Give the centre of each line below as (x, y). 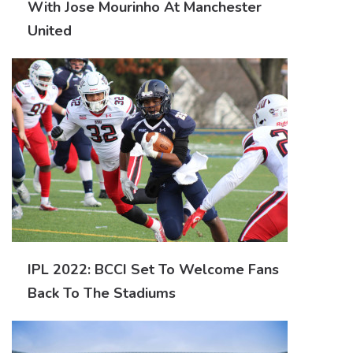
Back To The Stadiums (102, 293)
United (50, 30)
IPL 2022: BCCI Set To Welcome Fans (153, 269)
